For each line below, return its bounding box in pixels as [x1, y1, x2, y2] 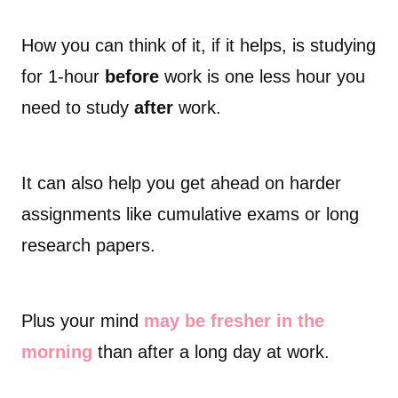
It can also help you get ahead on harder [21, 173, 341, 194]
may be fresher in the [144, 311, 324, 331]
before [105, 67, 159, 87]
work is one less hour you [159, 67, 365, 87]
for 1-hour [21, 67, 105, 87]
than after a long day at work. [92, 342, 330, 362]
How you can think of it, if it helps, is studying [21, 36, 376, 56]
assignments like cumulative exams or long [21, 204, 359, 225]
